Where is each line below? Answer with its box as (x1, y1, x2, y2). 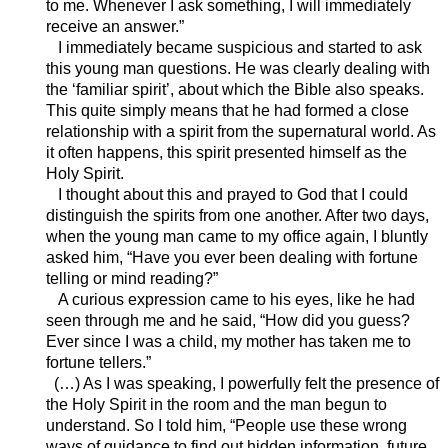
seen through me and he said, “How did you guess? (45, 312, 410, 330)
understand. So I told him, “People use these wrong (45, 417, 407, 435)
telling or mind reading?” (45, 270, 218, 288)
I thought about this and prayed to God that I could (45, 186, 408, 204)
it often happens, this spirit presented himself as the (45, 144, 407, 162)
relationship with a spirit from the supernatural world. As (45, 123, 436, 141)
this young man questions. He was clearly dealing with (45, 60, 430, 78)
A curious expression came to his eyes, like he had (45, 291, 415, 309)
